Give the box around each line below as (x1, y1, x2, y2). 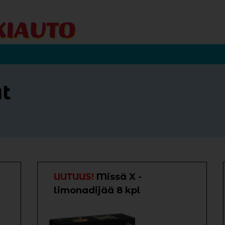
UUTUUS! (54, 171, 96, 182)
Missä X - (96, 171, 142, 182)
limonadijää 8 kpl (54, 185, 141, 196)
